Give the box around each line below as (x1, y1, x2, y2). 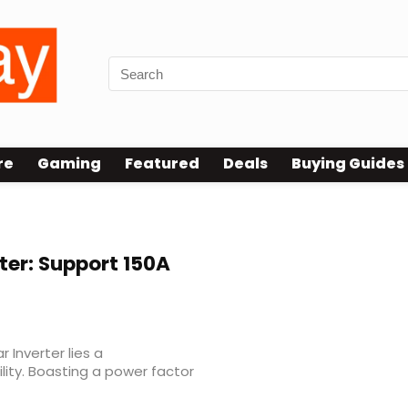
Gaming (37, 153, 101, 175)
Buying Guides (291, 153, 404, 175)
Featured (125, 153, 199, 175)
